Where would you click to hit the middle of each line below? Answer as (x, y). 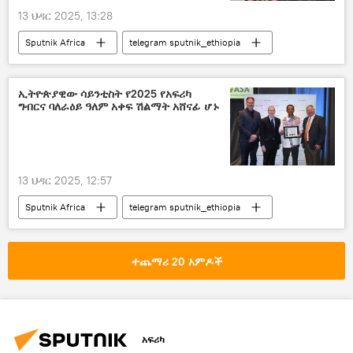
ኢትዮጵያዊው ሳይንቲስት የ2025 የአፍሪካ (105, 94)
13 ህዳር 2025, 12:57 (65, 180)
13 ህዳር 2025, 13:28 (65, 16)
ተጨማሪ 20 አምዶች (176, 261)
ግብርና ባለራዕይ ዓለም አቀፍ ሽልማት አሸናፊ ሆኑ (119, 107)
